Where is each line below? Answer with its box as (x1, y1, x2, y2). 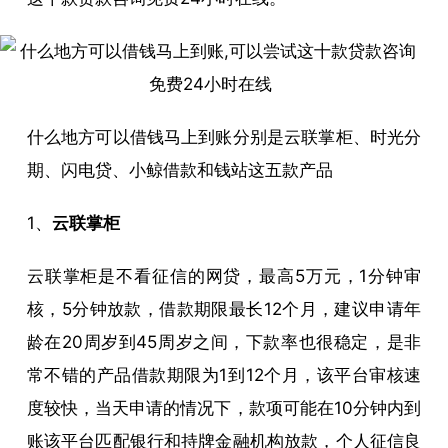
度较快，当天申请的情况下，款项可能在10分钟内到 (26, 397, 422, 418)
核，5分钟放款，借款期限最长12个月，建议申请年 (26, 298, 422, 319)
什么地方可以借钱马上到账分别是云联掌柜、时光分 (26, 126, 422, 147)
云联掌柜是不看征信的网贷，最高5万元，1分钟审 (26, 265, 422, 286)
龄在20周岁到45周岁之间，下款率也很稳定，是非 (26, 331, 422, 352)
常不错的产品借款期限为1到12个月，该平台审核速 (26, 364, 422, 385)
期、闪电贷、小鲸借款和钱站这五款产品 (26, 159, 333, 180)
